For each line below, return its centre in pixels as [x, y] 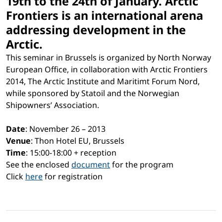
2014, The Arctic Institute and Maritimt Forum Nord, [103, 82]
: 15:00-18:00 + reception [71, 153]
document [91, 165]
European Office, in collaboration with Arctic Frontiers [107, 70]
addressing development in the [96, 30]
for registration [73, 177]
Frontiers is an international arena [105, 16]
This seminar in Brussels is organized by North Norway [109, 58]
